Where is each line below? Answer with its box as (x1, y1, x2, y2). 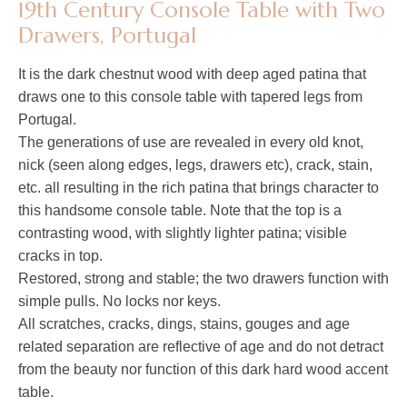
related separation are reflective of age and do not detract (18, 339, 383, 355)
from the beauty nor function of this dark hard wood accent (18, 362, 388, 378)
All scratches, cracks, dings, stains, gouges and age (18, 316, 350, 333)
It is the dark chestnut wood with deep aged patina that (18, 66, 366, 83)
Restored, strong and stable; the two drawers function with (18, 271, 389, 287)
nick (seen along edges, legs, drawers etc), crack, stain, (18, 157, 372, 174)
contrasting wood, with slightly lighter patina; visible (18, 225, 347, 242)
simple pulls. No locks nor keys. (18, 293, 221, 310)
